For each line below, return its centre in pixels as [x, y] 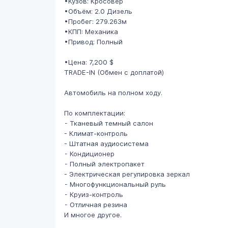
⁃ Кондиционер [89, 154]
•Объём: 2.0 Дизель [98, 11]
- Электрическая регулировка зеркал [127, 174]
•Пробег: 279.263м [95, 22]
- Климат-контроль [96, 134]
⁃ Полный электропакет [104, 164]
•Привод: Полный [93, 42]
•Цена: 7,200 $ [89, 62]
